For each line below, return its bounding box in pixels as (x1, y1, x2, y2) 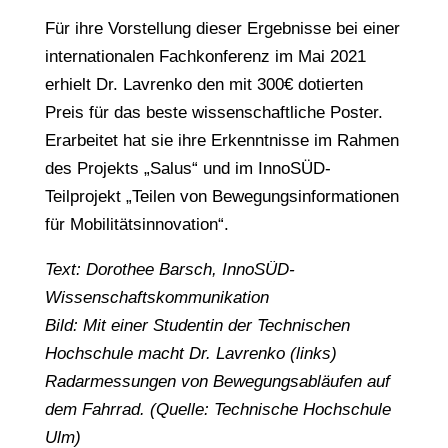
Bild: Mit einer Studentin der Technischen (44, 316, 350, 335)
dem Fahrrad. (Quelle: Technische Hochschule (44, 400, 391, 419)
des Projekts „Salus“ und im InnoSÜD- (44, 159, 331, 178)
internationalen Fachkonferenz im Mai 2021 (44, 47, 366, 66)
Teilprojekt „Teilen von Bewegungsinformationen (44, 187, 399, 206)
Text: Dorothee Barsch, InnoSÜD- (44, 260, 295, 279)
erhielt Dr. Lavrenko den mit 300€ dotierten (44, 75, 363, 94)
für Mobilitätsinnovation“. (44, 215, 229, 234)
